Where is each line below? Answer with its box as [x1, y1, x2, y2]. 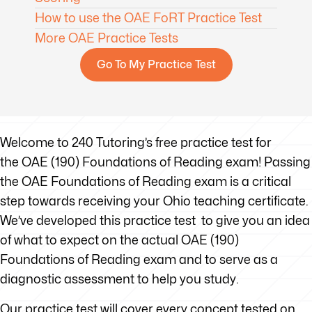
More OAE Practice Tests [35, 31, 178, 45]
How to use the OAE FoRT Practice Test [35, 10, 262, 25]
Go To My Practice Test [96, 58, 216, 71]
